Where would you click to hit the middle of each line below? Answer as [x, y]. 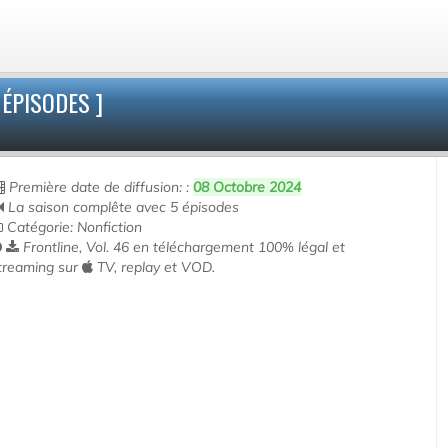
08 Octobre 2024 [247, 187]
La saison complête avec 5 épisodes [122, 207]
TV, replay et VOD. [154, 267]
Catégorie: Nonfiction [73, 227]
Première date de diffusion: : [99, 187]
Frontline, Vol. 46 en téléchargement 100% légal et [182, 247]
